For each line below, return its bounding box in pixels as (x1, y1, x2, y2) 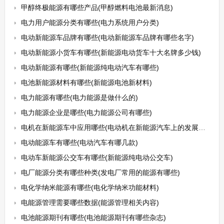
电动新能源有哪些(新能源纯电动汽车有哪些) (20, 63, 159, 71)
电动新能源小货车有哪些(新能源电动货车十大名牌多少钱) (20, 48, 201, 56)
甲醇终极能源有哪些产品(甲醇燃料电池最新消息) (20, 3, 173, 11)
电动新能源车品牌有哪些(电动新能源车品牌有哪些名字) (20, 33, 194, 41)
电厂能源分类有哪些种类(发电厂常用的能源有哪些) (20, 168, 180, 176)
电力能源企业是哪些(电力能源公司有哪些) (20, 108, 152, 116)
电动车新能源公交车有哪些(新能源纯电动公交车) (20, 153, 173, 161)
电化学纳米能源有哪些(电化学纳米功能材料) (20, 183, 159, 191)
